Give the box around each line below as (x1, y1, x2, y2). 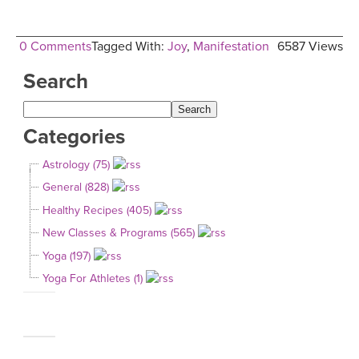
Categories (23, 124, 125, 150)
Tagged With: (91, 38, 167, 54)
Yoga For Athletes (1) (42, 272, 143, 286)
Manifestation (193, 38, 269, 54)
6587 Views (277, 38, 343, 54)
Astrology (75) (42, 157, 110, 171)
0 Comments (19, 38, 91, 54)
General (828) (42, 180, 109, 195)
